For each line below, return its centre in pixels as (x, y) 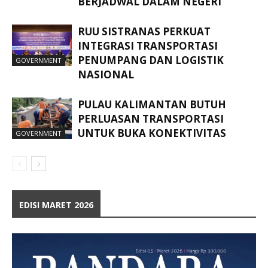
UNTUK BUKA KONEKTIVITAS (152, 133)
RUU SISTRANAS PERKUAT (144, 31)
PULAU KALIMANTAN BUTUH (152, 104)
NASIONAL (106, 74)
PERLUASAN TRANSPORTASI (151, 118)
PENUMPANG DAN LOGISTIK (151, 60)
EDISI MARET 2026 (56, 205)
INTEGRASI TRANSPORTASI (148, 45)
